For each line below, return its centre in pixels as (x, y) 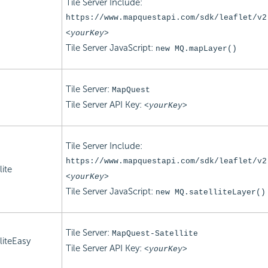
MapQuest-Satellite (155, 233)
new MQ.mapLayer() (196, 48)
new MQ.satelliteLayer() (210, 192)
